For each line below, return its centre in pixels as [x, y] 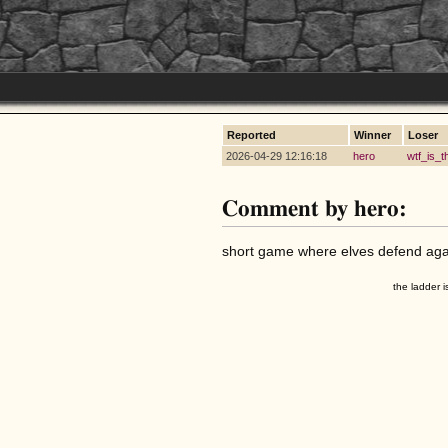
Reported [251, 135]
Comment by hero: [314, 209]
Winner [372, 135]
